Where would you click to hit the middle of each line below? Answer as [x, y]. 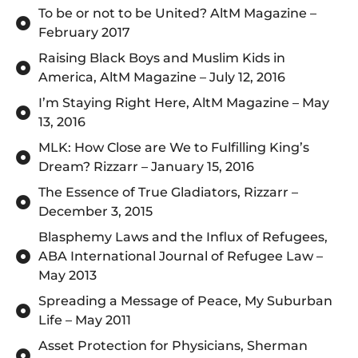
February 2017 [84, 32]
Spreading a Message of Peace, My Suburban [185, 300]
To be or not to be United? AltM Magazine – [177, 13]
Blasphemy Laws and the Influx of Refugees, [183, 237]
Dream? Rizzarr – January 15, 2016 [146, 166]
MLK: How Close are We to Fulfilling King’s [173, 147]
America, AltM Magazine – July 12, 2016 [161, 77]
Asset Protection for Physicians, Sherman [173, 345]
